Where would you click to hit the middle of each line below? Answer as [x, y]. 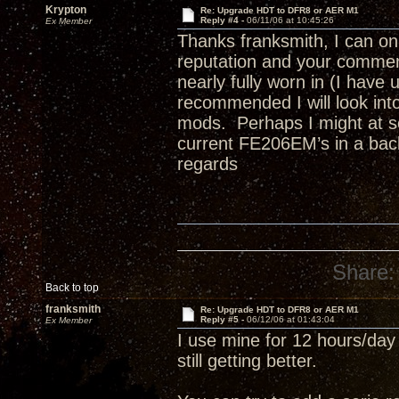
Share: [364, 272]
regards [208, 164]
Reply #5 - [223, 319]
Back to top [72, 288]
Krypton [66, 10]
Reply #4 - [223, 20]
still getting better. [247, 361]
